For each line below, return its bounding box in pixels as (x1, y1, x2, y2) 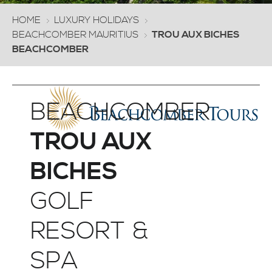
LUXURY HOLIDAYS (54, 14, 139, 26)
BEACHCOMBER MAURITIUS (12, 29, 138, 41)
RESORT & (30, 216, 149, 246)
